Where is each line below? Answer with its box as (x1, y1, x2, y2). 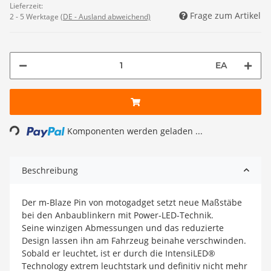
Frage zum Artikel (190, 9, 261, 21)
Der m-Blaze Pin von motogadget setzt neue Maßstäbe (22, 196, 242, 208)
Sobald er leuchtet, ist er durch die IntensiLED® (22, 247, 215, 259)
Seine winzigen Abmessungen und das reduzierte (22, 221, 224, 233)
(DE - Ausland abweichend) (60, 11, 151, 22)
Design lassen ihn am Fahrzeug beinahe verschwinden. (22, 234, 246, 246)
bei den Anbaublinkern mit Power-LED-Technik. (22, 209, 214, 221)
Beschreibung (22, 164, 78, 176)
